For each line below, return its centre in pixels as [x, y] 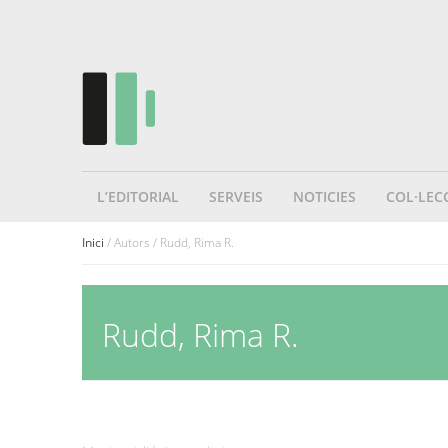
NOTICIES [324, 197]
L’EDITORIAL [138, 197]
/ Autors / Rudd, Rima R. [169, 242]
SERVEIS [236, 197]
